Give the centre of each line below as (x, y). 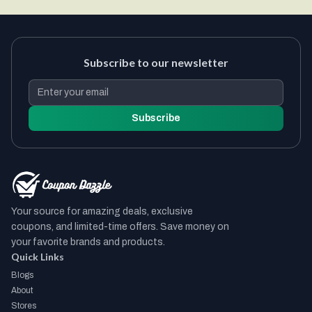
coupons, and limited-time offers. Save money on (120, 227)
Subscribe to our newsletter (156, 63)
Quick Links (38, 257)
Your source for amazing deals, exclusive (102, 211)
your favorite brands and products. (88, 242)
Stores (24, 306)
